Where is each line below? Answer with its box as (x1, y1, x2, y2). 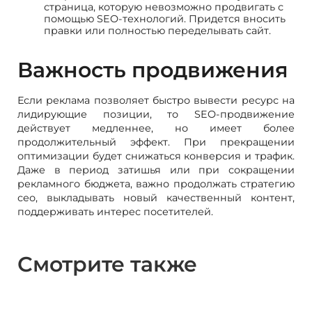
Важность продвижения (17, 56, 288, 83)
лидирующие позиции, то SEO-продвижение (17, 107, 295, 120)
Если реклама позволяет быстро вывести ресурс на (17, 93, 295, 107)
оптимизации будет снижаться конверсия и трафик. (17, 149, 295, 162)
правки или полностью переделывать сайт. (44, 24, 271, 37)
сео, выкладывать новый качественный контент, (17, 191, 295, 204)
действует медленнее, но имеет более (17, 121, 295, 134)
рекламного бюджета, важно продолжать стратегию (17, 177, 295, 190)
